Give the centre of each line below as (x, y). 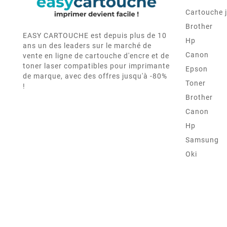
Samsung (202, 140)
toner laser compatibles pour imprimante (96, 66)
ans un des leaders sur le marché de (87, 46)
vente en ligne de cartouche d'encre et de (96, 56)
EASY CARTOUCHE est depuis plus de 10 (95, 36)
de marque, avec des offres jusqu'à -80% (95, 76)
